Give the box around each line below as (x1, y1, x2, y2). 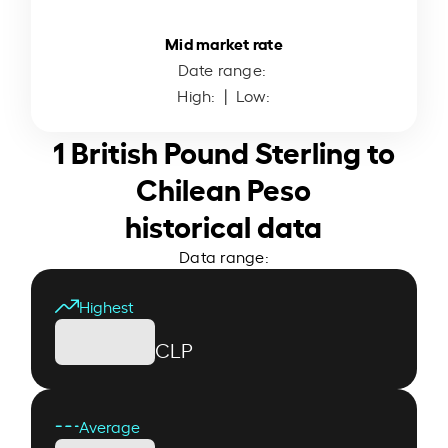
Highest (79, 294, 135, 317)
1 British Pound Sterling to (52, 128, 395, 171)
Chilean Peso (136, 165, 312, 208)
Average (79, 414, 141, 437)
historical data (125, 202, 323, 245)
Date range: (177, 57, 271, 80)
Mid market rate (165, 30, 283, 54)
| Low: (219, 83, 271, 106)
